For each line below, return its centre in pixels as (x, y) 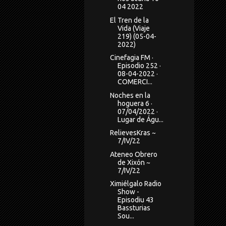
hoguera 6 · (135, 103)
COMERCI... (135, 82)
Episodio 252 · (139, 66)
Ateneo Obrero (133, 154)
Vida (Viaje (133, 28)
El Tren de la (129, 20)
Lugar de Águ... (140, 119)
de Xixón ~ (134, 162)
